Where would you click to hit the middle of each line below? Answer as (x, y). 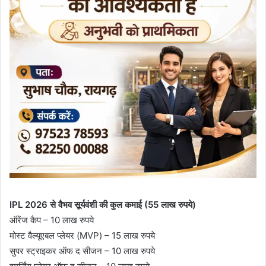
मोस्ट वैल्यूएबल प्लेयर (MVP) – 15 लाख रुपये (82, 235)
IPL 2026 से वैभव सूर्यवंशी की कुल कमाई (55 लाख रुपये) (103, 204)
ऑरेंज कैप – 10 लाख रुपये (52, 220)
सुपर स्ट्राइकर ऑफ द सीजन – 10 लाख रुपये (82, 251)
